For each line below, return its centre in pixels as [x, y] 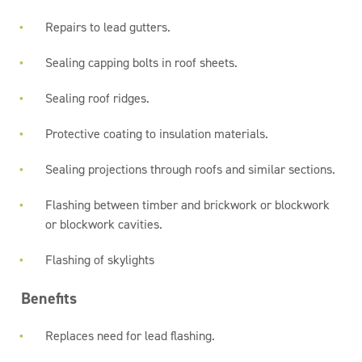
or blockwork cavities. [104, 224]
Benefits [49, 298]
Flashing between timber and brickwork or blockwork [188, 205]
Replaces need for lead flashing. [130, 336]
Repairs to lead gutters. [108, 27]
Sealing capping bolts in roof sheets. [142, 63]
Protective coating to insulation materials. [157, 134]
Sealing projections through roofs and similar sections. [191, 169]
